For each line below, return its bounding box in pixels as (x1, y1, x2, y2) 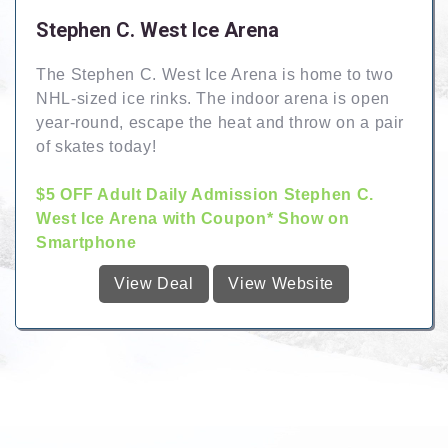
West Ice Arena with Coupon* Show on (36, 210, 350, 227)
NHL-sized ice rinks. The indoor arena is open (36, 90, 390, 107)
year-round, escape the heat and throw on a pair (36, 114, 405, 131)
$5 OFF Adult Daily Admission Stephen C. (36, 186, 374, 203)
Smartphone (36, 234, 137, 251)
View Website (228, 275, 335, 292)
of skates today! (36, 138, 157, 155)
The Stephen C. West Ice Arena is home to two (36, 66, 394, 83)
